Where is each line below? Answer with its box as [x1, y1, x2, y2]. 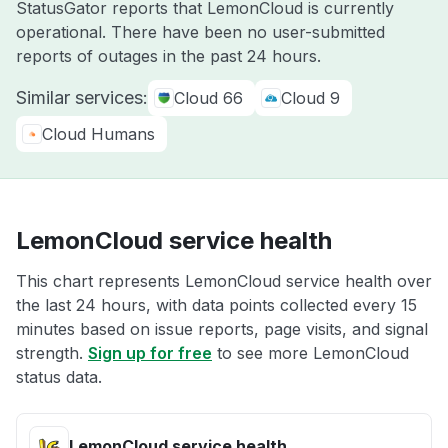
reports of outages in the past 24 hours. [16, 46, 321, 66]
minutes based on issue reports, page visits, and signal [16, 319, 428, 339]
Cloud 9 [281, 88, 340, 108]
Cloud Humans [42, 124, 155, 144]
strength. [16, 343, 88, 363]
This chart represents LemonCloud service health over [16, 271, 432, 291]
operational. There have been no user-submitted [16, 22, 385, 42]
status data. [16, 367, 102, 387]
